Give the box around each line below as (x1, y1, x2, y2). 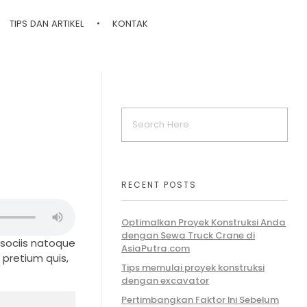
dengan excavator (121, 274, 210, 288)
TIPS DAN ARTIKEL (10, 17, 84, 30)
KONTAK (112, 17, 149, 30)
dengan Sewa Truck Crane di (121, 229, 256, 242)
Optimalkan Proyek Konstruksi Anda (121, 216, 286, 229)
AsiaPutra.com (121, 242, 191, 255)
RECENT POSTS (121, 178, 197, 191)
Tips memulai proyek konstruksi (121, 261, 265, 275)
